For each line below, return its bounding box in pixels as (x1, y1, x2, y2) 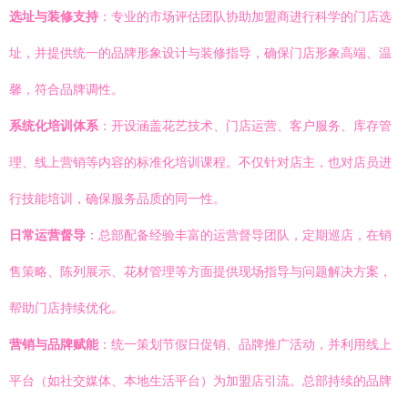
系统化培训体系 (9, 118, 98, 133)
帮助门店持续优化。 (9, 301, 124, 315)
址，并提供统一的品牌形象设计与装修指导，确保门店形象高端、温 (9, 46, 392, 60)
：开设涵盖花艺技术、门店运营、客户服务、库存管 (98, 118, 392, 133)
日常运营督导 (9, 228, 86, 242)
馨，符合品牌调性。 (9, 82, 124, 97)
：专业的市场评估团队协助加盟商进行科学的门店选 (98, 9, 392, 24)
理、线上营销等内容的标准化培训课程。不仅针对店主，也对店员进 (9, 155, 392, 169)
